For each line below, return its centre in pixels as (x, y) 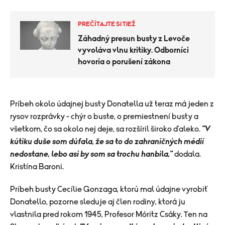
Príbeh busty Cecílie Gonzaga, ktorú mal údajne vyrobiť (109, 189)
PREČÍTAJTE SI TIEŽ (107, 24)
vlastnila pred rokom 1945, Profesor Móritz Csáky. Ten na (109, 214)
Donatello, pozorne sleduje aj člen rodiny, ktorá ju (98, 202)
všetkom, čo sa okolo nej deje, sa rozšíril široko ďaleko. (106, 129)
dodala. (187, 154)
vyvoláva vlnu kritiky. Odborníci (133, 50)
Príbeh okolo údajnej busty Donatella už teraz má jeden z (112, 104)
